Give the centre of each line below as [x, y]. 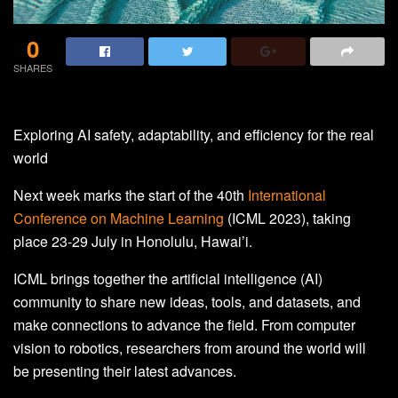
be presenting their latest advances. [125, 370]
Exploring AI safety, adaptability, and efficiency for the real [194, 134]
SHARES [33, 67]
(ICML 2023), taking [287, 218]
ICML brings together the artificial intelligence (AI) [168, 278]
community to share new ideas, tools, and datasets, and [187, 301]
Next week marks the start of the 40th [131, 195]
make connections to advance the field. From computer [184, 324]
